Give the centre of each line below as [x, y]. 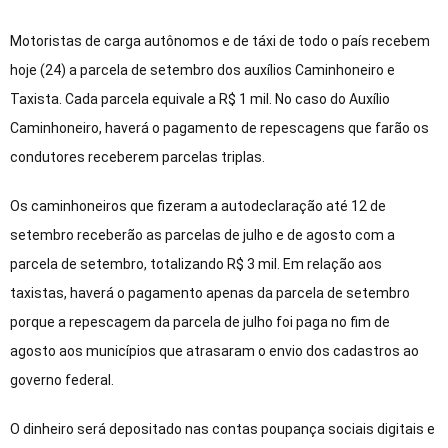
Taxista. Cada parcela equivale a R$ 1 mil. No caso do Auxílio [200, 99]
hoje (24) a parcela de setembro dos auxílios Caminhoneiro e [202, 70]
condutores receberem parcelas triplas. [137, 157]
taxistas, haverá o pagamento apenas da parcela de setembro [210, 293]
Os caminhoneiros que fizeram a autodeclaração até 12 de [198, 206]
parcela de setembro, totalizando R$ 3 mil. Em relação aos [196, 264]
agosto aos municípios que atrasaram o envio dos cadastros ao [214, 351]
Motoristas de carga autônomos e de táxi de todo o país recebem [220, 41]
